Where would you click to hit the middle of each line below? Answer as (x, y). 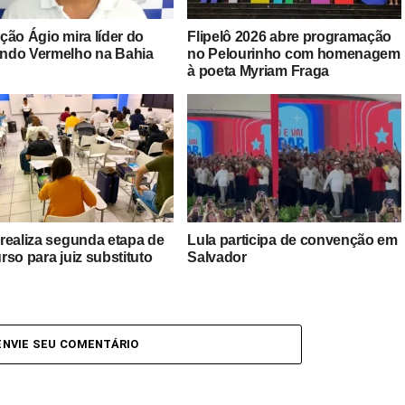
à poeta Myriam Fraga (258, 71)
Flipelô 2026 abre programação (290, 36)
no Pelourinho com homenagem (294, 53)
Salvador (217, 257)
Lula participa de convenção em (292, 240)
